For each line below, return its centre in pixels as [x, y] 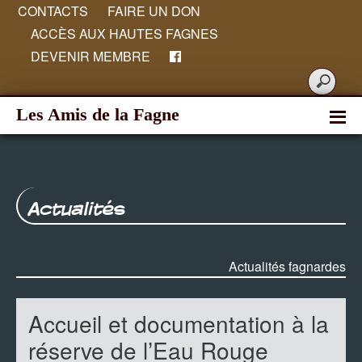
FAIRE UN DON [154, 11]
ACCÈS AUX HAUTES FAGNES [124, 34]
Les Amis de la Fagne [98, 114]
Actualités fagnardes [287, 266]
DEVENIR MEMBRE [90, 56]
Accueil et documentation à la [179, 323]
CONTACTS [53, 11]
